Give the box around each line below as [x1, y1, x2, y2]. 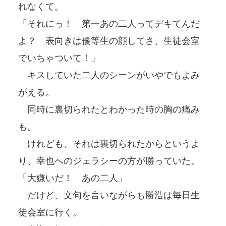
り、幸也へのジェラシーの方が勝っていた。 [18, 155, 200, 166]
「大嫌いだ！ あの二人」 [18, 173, 127, 183]
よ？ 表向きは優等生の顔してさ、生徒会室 [18, 35, 200, 46]
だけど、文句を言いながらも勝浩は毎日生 [18, 190, 200, 200]
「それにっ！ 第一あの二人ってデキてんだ [18, 18, 200, 29]
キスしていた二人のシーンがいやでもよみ [18, 70, 200, 80]
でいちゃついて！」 [18, 52, 100, 63]
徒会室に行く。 [18, 207, 82, 217]
